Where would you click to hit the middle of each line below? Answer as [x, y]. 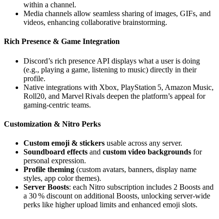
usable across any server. [143, 143]
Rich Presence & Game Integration [62, 42]
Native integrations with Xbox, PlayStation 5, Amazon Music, [119, 87]
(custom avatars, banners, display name [135, 170]
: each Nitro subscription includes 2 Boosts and [141, 187]
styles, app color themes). [62, 178]
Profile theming [49, 170]
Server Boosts [46, 187]
